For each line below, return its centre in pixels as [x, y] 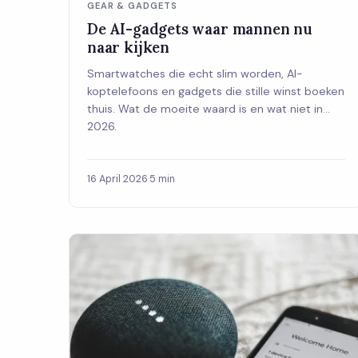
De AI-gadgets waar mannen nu [200, 28]
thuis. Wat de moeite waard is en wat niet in [205, 108]
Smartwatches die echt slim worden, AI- [195, 73]
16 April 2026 [117, 179]
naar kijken [128, 47]
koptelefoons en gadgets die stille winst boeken [216, 91]
